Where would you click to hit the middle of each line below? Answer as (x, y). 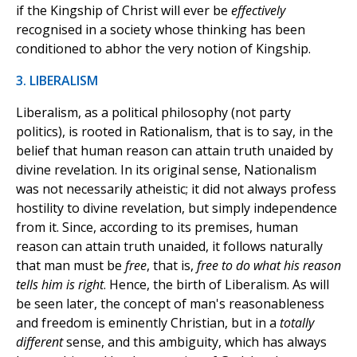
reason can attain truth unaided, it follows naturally (169, 247)
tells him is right (60, 285)
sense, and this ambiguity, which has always (195, 342)
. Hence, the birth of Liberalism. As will (216, 285)
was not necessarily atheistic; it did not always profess (176, 189)
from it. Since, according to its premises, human (157, 228)
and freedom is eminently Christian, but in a (148, 323)
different (39, 342)
